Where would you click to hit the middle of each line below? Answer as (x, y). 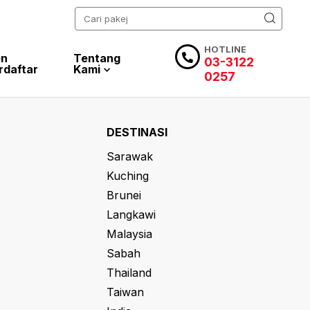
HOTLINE (226, 49)
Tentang (97, 58)
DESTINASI (137, 132)
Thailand (129, 273)
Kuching (128, 176)
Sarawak (130, 156)
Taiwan (125, 292)
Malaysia (129, 234)
